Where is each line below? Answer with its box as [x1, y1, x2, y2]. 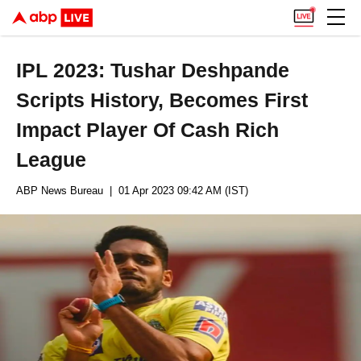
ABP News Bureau [16, 185, 103, 197]
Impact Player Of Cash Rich [16, 118, 280, 141]
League [16, 148, 87, 171]
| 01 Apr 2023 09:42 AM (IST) [103, 185, 248, 197]
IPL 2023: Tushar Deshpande [16, 59, 290, 81]
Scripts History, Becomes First [16, 89, 309, 111]
